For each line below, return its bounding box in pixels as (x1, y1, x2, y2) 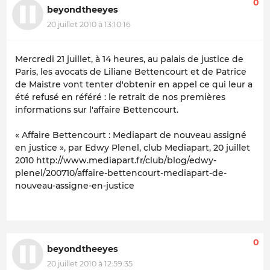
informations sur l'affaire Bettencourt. (15, 104, 178, 116)
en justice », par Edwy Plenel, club (15, 142, 165, 154)
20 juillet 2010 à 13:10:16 (47, 19, 131, 29)
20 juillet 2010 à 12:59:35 (47, 259, 133, 268)
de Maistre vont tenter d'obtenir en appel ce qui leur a (15, 79, 253, 90)
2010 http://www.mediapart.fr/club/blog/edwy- (15, 155, 216, 166)
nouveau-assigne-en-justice (15, 180, 134, 192)
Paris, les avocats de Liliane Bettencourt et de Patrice (15, 66, 246, 78)
